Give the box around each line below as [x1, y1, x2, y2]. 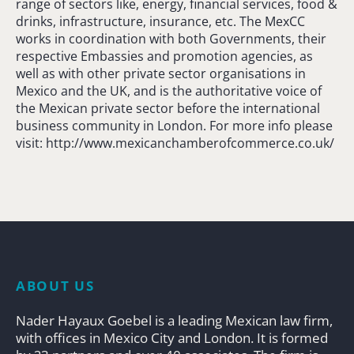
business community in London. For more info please [16, 116, 333, 134]
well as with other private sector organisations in [16, 64, 306, 82]
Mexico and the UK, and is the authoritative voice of [16, 81, 322, 100]
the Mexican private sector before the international [16, 99, 320, 117]
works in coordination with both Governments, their [16, 29, 326, 47]
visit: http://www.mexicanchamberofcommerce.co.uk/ [16, 134, 334, 152]
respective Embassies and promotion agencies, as [16, 47, 313, 65]
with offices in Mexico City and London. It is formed [16, 328, 328, 347]
